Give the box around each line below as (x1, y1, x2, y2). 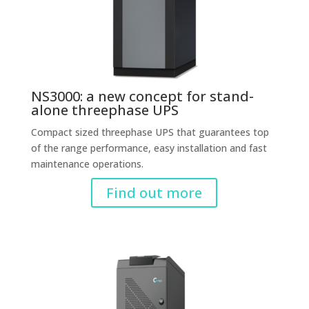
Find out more (106, 183, 203, 202)
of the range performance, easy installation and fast (30, 141, 267, 154)
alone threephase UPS (30, 101, 179, 119)
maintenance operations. (30, 157, 143, 170)
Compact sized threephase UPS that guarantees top (30, 126, 269, 139)
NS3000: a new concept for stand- (30, 87, 254, 106)
